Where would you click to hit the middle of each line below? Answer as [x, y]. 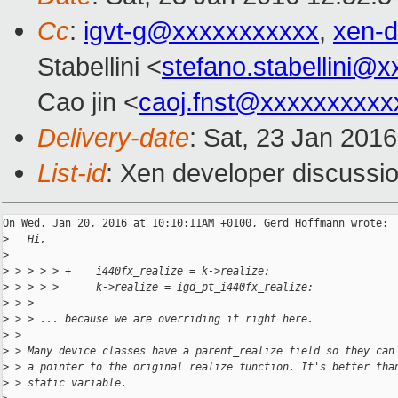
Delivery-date [113, 138]
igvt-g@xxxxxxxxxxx [201, 31]
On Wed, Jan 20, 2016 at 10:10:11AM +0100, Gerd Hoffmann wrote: [195, 223]
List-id [72, 173]
